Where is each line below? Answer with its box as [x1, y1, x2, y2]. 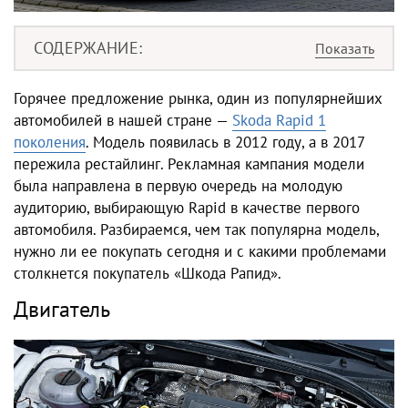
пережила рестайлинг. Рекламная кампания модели [14, 153, 364, 174]
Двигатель [14, 294, 110, 323]
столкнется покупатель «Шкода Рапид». [14, 262, 281, 283]
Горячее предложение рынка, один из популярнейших [14, 87, 382, 108]
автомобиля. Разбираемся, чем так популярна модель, [14, 219, 379, 240]
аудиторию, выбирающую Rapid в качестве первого [14, 197, 360, 218]
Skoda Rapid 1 [232, 109, 326, 130]
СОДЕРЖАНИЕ [34, 36, 138, 58]
